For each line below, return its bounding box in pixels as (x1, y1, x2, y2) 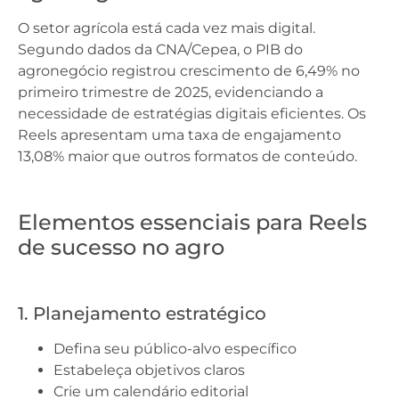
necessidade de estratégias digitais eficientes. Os (18, 105, 366, 122)
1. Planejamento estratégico (18, 303, 266, 324)
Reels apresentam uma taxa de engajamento (18, 126, 341, 143)
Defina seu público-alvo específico (53, 340, 297, 357)
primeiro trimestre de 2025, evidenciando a (18, 84, 323, 101)
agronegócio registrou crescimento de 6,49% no (18, 62, 360, 79)
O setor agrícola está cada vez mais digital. (18, 20, 315, 37)
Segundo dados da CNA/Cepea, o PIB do (18, 41, 303, 58)
